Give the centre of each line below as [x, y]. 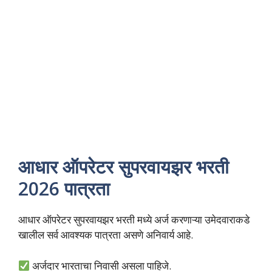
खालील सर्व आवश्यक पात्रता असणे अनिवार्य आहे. [107, 235]
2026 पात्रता [66, 189]
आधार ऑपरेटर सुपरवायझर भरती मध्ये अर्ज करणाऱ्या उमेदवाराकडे [134, 220]
